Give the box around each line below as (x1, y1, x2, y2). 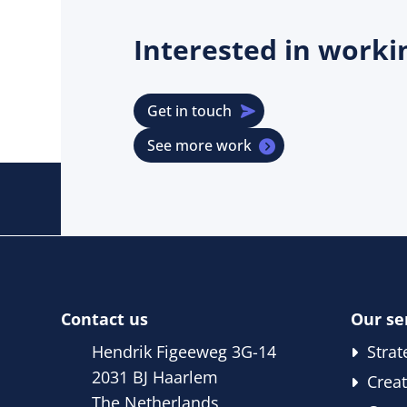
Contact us (61, 307, 149, 330)
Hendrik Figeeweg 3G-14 (92, 340, 277, 362)
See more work (146, 135, 252, 156)
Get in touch (146, 101, 232, 122)
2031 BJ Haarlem (92, 365, 219, 388)
